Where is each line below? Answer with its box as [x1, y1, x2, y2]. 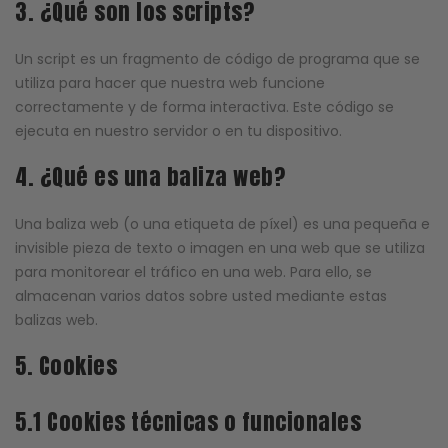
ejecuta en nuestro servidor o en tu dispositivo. [15, 120, 342, 141]
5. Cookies [15, 349, 117, 383]
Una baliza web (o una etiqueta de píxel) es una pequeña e [15, 214, 430, 235]
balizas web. [15, 310, 98, 331]
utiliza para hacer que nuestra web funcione [15, 72, 325, 93]
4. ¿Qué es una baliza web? [15, 160, 285, 194]
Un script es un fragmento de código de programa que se [15, 48, 420, 69]
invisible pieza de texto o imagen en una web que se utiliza [15, 238, 425, 259]
